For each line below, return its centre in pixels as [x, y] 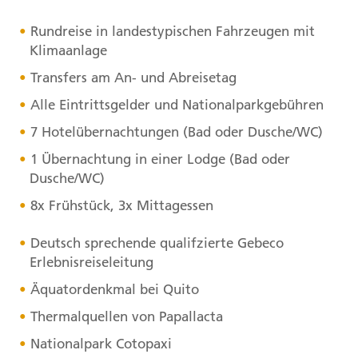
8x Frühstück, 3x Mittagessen [121, 206]
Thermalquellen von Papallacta [126, 316]
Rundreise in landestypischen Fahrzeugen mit [172, 32]
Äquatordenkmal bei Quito [114, 289]
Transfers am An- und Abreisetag [133, 78]
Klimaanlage [68, 51]
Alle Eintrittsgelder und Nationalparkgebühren [177, 105]
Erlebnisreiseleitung [91, 262]
